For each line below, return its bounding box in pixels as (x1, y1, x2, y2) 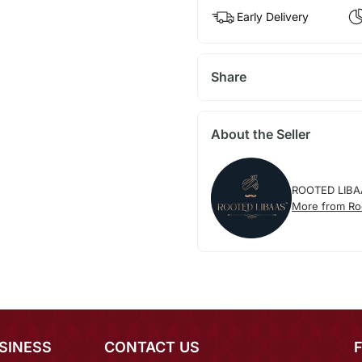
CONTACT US (104, 339, 200, 356)
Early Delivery (236, 10, 309, 24)
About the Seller (210, 126, 310, 143)
